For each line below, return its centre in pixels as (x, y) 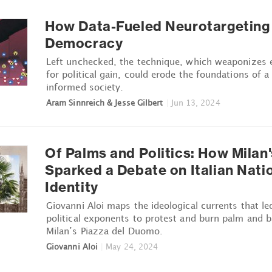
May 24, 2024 (132, 246)
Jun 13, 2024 (195, 102)
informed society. (85, 87)
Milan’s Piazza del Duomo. (105, 230)
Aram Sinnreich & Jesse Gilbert (105, 102)
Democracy (84, 43)
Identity (72, 187)
